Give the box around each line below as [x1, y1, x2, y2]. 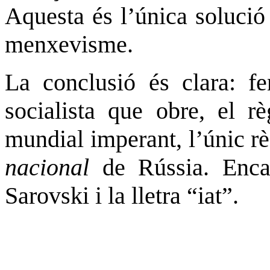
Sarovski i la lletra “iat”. [5, 181, 239, 209]
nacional [5, 153, 102, 181]
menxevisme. [5, 30, 133, 58]
